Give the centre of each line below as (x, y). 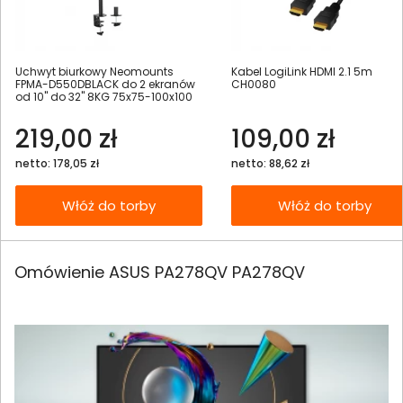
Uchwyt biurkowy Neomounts (94, 71)
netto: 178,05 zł (57, 163)
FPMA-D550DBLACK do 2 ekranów (105, 84)
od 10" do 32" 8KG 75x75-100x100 (104, 96)
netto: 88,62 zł (270, 163)
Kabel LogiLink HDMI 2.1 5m (302, 71)
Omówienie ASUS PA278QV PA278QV (160, 273)
